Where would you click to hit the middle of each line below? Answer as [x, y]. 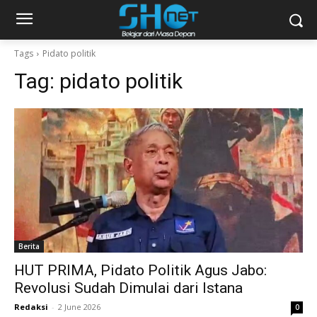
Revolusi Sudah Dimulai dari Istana [128, 288]
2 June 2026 [79, 307]
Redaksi [31, 307]
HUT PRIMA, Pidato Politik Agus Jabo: [140, 270]
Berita [29, 246]
